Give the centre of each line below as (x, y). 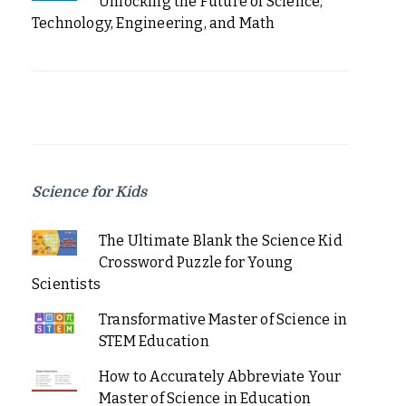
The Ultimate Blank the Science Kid (220, 240)
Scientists (66, 284)
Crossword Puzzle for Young (196, 262)
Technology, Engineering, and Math (154, 23)
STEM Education (154, 341)
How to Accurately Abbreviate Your (220, 376)
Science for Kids (89, 192)
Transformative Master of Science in (222, 319)
